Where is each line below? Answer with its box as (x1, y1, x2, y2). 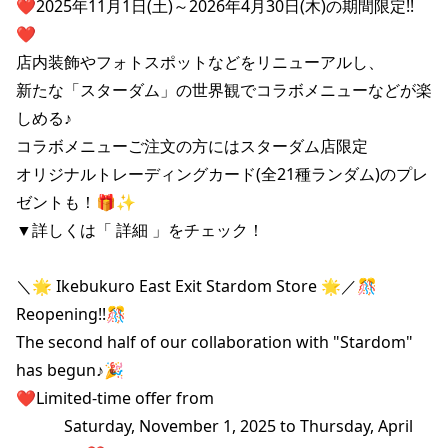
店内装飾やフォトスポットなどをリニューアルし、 (16, 50, 384, 73)
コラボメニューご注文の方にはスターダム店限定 (16, 134, 368, 157)
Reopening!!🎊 (16, 302, 126, 325)
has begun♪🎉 (16, 358, 124, 381)
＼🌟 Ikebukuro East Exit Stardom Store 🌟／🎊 (16, 274, 377, 297)
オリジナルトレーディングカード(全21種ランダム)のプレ (16, 162, 428, 185)
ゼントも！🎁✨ (16, 190, 136, 213)
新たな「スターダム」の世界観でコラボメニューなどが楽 (16, 78, 432, 101)
